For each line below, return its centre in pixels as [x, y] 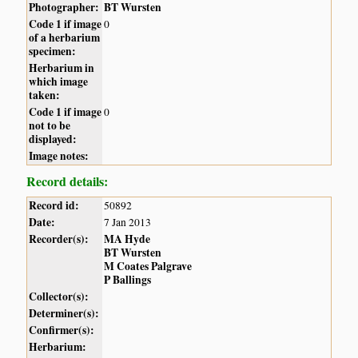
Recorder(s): [59, 239]
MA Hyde [127, 239]
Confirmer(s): [62, 330]
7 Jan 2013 [128, 223]
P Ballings [128, 280]
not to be [50, 126]
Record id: [54, 206]
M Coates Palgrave [148, 267]
